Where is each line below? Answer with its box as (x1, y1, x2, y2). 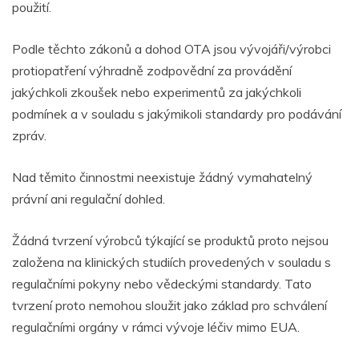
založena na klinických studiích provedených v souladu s (12, 254, 331, 271)
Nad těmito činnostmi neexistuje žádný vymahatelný (12, 169, 313, 186)
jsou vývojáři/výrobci (211, 41, 331, 58)
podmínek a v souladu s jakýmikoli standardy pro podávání (12, 106, 341, 123)
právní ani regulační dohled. (12, 191, 165, 208)
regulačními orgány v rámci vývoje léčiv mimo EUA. (12, 319, 300, 336)
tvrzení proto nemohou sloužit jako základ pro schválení (12, 297, 327, 314)
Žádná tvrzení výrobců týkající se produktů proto (12, 232, 288, 249)
